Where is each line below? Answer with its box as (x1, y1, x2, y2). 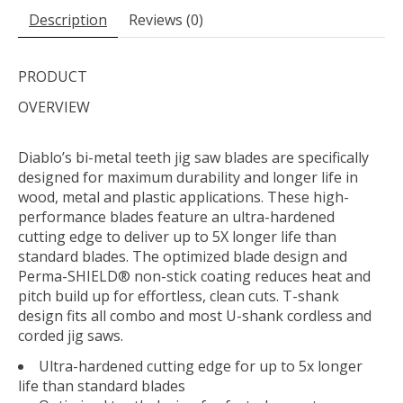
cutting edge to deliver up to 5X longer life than (18, 227, 336, 247)
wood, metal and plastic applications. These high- (18, 187, 349, 208)
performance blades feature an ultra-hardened (18, 207, 335, 228)
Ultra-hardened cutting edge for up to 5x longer (39, 356, 363, 377)
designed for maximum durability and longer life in (18, 167, 358, 188)
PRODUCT (18, 67, 87, 87)
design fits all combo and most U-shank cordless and (18, 306, 372, 327)
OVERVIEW (18, 97, 90, 118)
